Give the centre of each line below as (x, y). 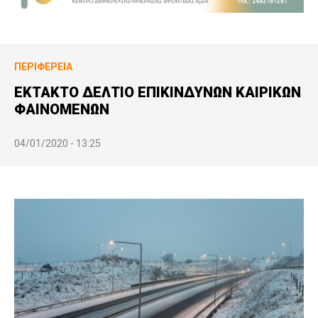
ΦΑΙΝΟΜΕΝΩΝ (62, 109)
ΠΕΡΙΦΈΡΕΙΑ (43, 66)
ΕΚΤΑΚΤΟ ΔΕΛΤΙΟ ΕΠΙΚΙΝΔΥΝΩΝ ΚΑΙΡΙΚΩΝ (158, 92)
